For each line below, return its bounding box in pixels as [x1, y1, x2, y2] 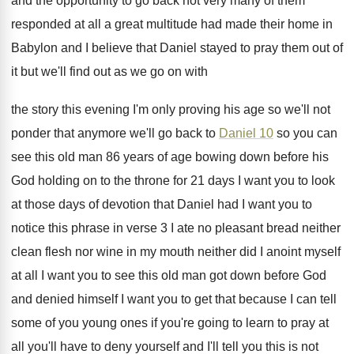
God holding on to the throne [11, 174, 170, 187]
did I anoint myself [239, 245, 341, 258]
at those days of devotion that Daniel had [11, 198, 239, 211]
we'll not [284, 103, 330, 116]
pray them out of [254, 41, 343, 55]
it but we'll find [11, 65, 90, 78]
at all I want [11, 269, 74, 282]
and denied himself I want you [11, 292, 178, 306]
